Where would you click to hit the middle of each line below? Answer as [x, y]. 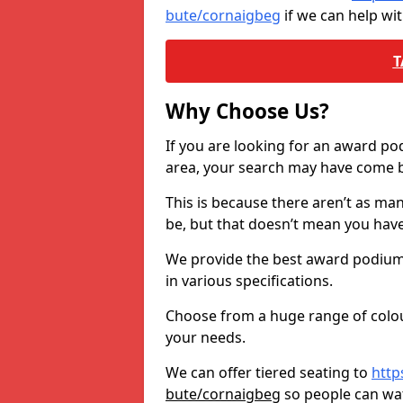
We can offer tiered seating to [269, 372]
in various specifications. [249, 281]
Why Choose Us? [247, 111]
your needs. [206, 337]
